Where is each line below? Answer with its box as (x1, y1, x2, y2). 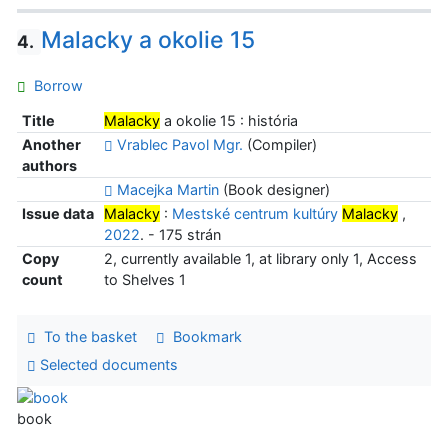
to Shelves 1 (103, 271, 186, 289)
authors (21, 157, 77, 175)
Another (21, 136, 81, 154)
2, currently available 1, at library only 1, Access (103, 250, 417, 268)
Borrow (26, 77, 83, 95)
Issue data (21, 205, 94, 223)
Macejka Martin (116, 181, 219, 199)
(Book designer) (218, 181, 330, 199)
